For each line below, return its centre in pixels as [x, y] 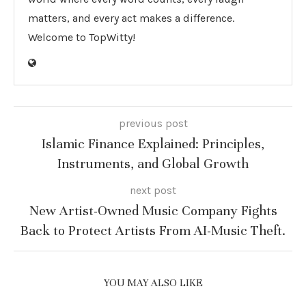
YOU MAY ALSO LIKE [153, 283]
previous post [153, 123]
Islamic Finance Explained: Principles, [153, 144]
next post [153, 190]
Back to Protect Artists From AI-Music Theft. [153, 231]
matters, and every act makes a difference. [131, 18]
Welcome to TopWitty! [82, 37]
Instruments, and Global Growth [153, 164]
